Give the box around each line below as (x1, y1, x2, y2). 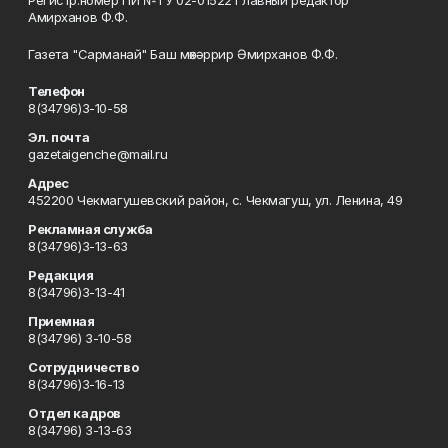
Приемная (28, 313, 95, 329)
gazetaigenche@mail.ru (28, 146, 168, 162)
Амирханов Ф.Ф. (28, 9, 128, 25)
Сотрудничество (28, 359, 139, 375)
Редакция (28, 267, 94, 283)
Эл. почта (28, 129, 90, 145)
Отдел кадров (28, 405, 121, 421)
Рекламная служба (28, 221, 153, 237)
